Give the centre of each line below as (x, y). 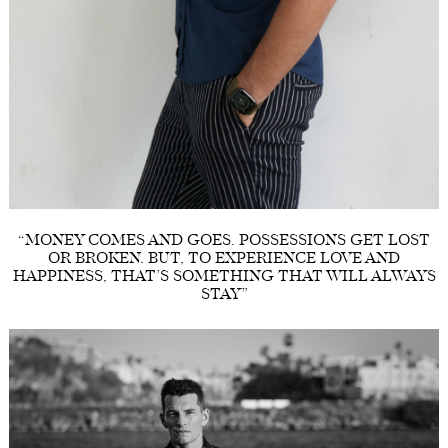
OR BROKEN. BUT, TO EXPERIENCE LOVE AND (224, 259)
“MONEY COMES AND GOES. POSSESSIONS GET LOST (224, 241)
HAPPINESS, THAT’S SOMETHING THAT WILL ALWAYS (224, 277)
